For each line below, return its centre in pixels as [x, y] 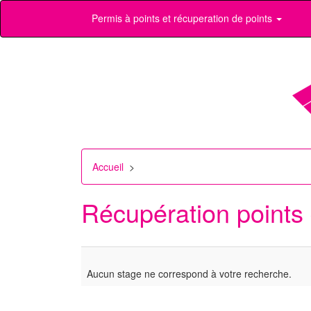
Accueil [108, 167]
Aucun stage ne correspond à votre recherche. [189, 274]
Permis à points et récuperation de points [183, 18]
